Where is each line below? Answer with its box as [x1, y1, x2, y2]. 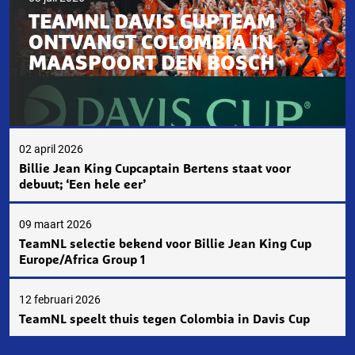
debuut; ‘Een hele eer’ [19, 176, 146, 193]
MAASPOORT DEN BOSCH [29, 53, 275, 74]
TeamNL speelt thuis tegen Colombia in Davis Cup [19, 311, 310, 327]
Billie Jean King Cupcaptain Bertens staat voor [19, 160, 291, 177]
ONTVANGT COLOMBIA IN [29, 32, 273, 54]
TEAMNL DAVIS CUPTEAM [29, 12, 275, 33]
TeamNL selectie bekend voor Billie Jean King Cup [19, 235, 311, 252]
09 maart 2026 [19, 218, 92, 231]
